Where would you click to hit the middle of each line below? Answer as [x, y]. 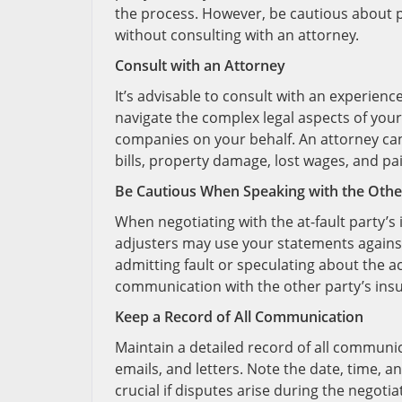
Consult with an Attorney [200, 66]
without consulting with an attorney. [237, 35]
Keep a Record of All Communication [239, 317]
